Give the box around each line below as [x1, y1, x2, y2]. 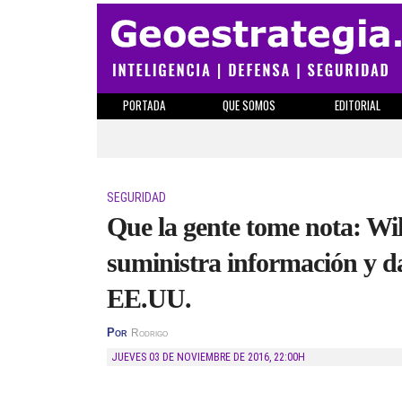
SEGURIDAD [107, 190, 166, 205]
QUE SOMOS [223, 96, 275, 114]
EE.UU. [107, 284, 191, 313]
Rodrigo [131, 328, 168, 338]
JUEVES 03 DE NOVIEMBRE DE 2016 [118, 351, 269, 363]
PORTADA [122, 96, 166, 114]
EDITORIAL [334, 96, 380, 114]
